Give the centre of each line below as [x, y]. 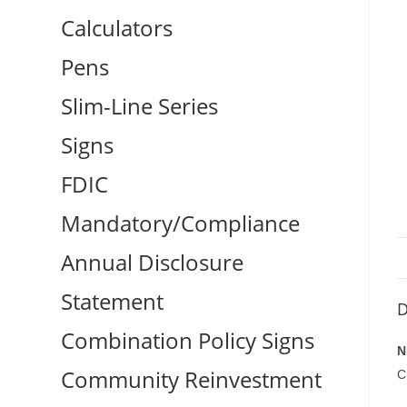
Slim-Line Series [140, 106]
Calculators [117, 28]
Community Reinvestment [192, 380]
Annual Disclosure [153, 263]
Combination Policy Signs [188, 341]
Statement [113, 302]
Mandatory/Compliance [181, 223]
